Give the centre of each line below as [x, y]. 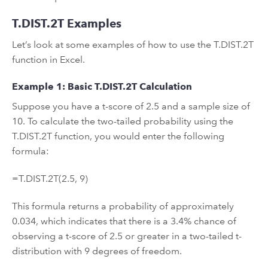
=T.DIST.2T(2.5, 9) [50, 179]
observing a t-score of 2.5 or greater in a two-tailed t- [127, 236]
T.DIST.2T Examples [67, 23]
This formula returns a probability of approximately [123, 206]
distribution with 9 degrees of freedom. [97, 251]
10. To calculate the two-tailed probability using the [123, 121]
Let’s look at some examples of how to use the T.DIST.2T [133, 44]
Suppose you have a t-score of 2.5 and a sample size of [131, 106]
